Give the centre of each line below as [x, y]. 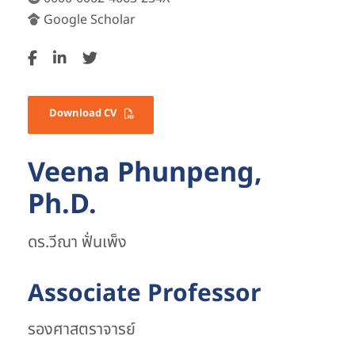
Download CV [83, 114]
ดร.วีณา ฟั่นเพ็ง [77, 243]
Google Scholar [90, 20]
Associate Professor [145, 294]
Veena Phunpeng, [145, 174]
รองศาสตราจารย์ [82, 330]
